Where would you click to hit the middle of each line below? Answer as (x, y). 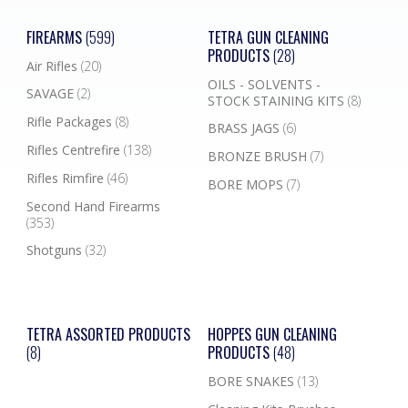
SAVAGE (51, 94)
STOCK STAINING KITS (277, 100)
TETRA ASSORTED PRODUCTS (108, 335)
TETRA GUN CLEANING (268, 37)
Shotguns (56, 250)
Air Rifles (53, 66)
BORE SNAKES (252, 381)
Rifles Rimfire (66, 178)
